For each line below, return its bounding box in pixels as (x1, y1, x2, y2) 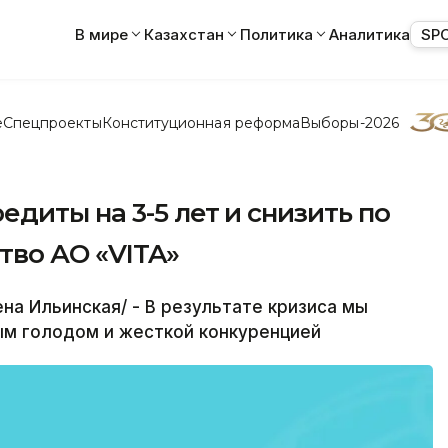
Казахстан (144, 24, 224, 44)
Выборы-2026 (300, 113, 399, 132)
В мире (75, 24, 128, 44)
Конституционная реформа (101, 113, 301, 132)
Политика (240, 24, 313, 44)
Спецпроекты (2, 113, 102, 132)
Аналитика (329, 24, 410, 44)
